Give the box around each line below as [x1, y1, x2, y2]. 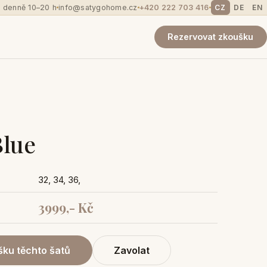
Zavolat [113, 244, 150, 257]
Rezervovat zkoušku [167, 32, 254, 42]
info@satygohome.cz [58, 2, 138, 12]
